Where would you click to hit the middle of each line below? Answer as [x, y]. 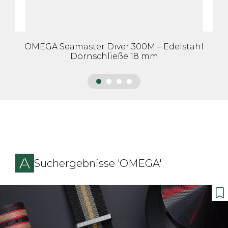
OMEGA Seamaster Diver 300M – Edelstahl [114, 47]
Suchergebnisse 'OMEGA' [98, 163]
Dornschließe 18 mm [114, 56]
